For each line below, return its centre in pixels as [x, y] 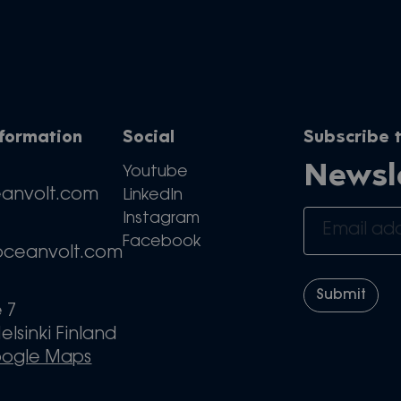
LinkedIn [153, 196]
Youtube [156, 173]
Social [149, 139]
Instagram [162, 220]
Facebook [162, 243]
